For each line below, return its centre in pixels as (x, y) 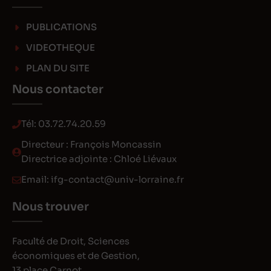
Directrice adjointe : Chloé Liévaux (99, 159)
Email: (36, 180)
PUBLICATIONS (61, 27)
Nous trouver (51, 207)
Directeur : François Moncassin (91, 145)
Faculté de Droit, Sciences (71, 241)
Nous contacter (58, 90)
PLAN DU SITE (57, 68)
